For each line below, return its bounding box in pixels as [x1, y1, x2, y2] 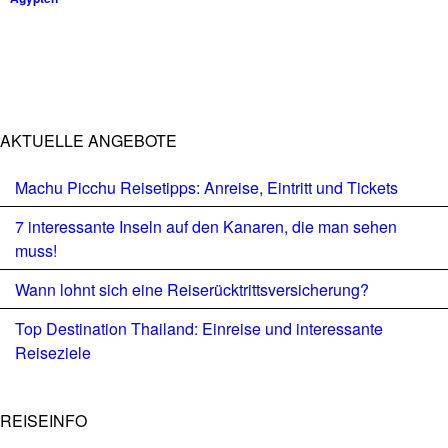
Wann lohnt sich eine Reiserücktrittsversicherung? [15, 278, 369, 301]
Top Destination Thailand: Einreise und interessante [15, 317, 383, 340]
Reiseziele [15, 341, 91, 364]
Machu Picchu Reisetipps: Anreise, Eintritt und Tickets [15, 176, 398, 199]
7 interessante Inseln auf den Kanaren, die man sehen [15, 215, 397, 238]
